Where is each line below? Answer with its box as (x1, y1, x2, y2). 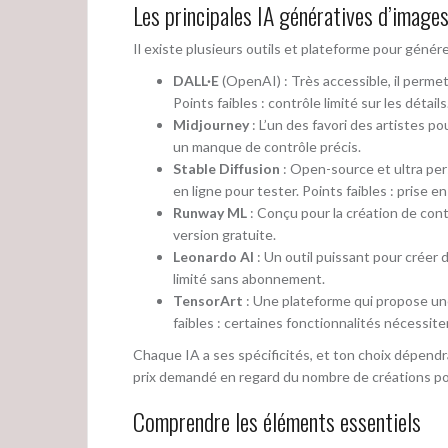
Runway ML (173, 204, 247, 222)
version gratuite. (173, 226, 276, 244)
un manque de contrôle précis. (173, 138, 361, 156)
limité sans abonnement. (173, 270, 325, 288)
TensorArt (173, 292, 243, 310)
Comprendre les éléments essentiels (133, 403, 421, 440)
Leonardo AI (173, 248, 254, 266)
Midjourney (173, 116, 249, 134)
